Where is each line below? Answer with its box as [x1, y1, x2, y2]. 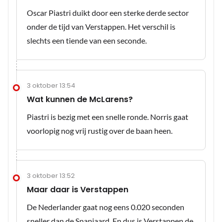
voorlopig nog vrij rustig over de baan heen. [27, 126, 172, 136]
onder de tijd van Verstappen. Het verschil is [27, 22, 175, 32]
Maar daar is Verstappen [27, 184, 128, 196]
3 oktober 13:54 [27, 81, 75, 91]
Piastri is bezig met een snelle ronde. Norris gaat [27, 112, 188, 122]
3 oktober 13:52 [27, 171, 75, 181]
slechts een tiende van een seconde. [27, 36, 148, 46]
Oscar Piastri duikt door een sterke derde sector [27, 8, 189, 18]
